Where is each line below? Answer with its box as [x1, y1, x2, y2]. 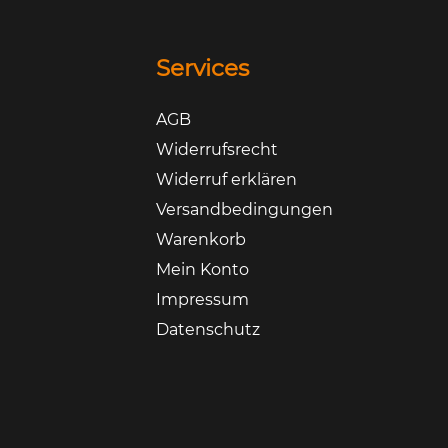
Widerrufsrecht [155, 140, 278, 160]
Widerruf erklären [155, 170, 297, 190]
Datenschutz [155, 320, 260, 340]
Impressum [155, 290, 249, 310]
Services [155, 54, 249, 83]
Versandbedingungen [155, 200, 333, 220]
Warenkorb [155, 230, 246, 250]
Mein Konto [155, 260, 249, 280]
